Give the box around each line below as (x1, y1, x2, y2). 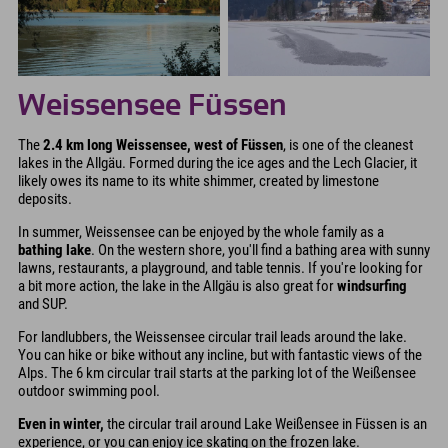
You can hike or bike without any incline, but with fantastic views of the (18, 345, 422, 364)
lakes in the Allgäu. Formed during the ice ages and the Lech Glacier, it (18, 153, 417, 172)
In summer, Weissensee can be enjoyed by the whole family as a (18, 222, 384, 241)
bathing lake (18, 240, 91, 259)
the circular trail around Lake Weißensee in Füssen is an (104, 414, 427, 433)
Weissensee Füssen (18, 90, 287, 121)
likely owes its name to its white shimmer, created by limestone (18, 171, 379, 190)
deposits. (18, 189, 72, 208)
